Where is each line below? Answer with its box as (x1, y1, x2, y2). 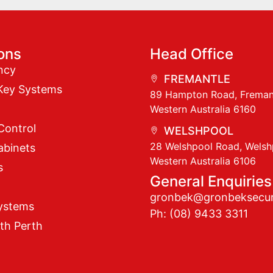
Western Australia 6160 (150, 102, 257, 115)
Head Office (150, 44, 234, 63)
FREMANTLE (163, 72, 230, 85)
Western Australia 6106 (150, 154, 257, 167)
